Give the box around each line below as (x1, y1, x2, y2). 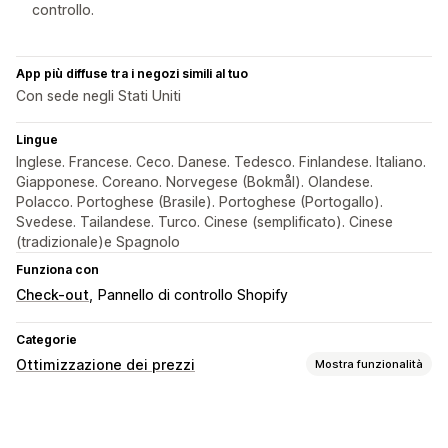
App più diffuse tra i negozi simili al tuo (16, 66, 248, 82)
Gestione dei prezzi (16, 401, 143, 419)
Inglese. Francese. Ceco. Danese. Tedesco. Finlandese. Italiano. (16, 153, 426, 171)
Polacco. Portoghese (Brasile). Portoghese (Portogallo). (16, 193, 383, 211)
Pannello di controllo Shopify (98, 286, 288, 304)
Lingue (16, 132, 58, 148)
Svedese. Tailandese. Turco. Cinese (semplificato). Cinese (16, 213, 393, 231)
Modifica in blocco (171, 427, 298, 445)
